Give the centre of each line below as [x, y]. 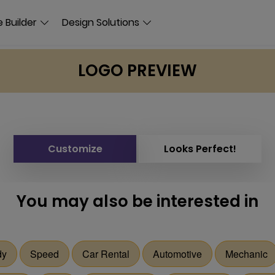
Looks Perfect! [200, 149]
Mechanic [246, 254]
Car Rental [106, 254]
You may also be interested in [137, 201]
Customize [75, 149]
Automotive [177, 254]
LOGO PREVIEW [137, 71]
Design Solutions [101, 22]
